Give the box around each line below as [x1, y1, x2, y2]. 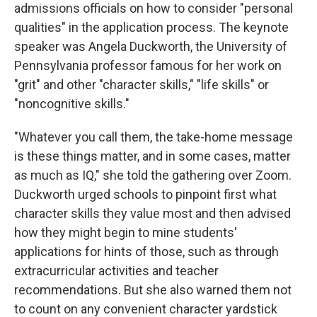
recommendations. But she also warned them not [14, 282, 292, 297]
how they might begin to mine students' [14, 224, 237, 240]
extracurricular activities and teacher [14, 263, 219, 278]
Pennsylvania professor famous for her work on [14, 57, 282, 73]
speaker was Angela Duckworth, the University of [14, 38, 287, 54]
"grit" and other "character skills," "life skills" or [14, 76, 269, 92]
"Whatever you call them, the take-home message [14, 129, 293, 144]
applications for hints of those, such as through [14, 243, 279, 259]
